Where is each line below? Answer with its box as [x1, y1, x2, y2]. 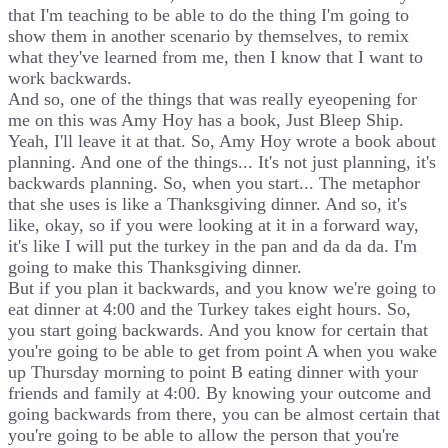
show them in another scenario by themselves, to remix [8, 25, 409, 46]
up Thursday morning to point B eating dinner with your [8, 361, 418, 382]
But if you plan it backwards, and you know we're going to [8, 277, 436, 298]
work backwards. [8, 67, 132, 88]
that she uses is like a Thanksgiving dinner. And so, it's [8, 193, 407, 214]
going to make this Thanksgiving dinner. [8, 256, 302, 277]
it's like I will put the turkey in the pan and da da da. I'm [8, 235, 417, 256]
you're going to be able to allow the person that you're [8, 424, 399, 445]
